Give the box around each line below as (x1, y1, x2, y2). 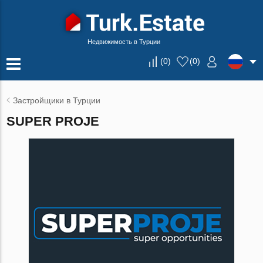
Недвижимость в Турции (87, 38, 160, 45)
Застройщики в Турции (13, 96, 101, 105)
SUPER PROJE (6, 114, 100, 129)
